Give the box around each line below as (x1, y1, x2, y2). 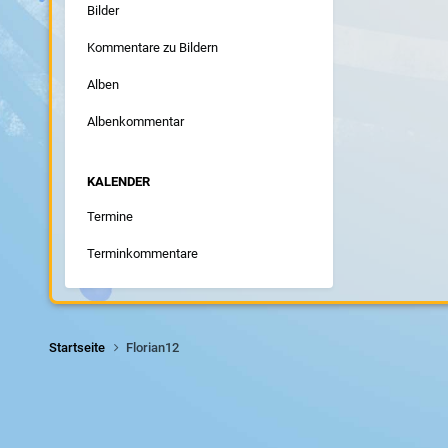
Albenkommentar (86, 113, 184, 129)
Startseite (48, 339, 108, 355)
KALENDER (86, 173, 150, 189)
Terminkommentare (86, 245, 198, 261)
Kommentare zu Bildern (86, 39, 218, 55)
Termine (86, 208, 133, 224)
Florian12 (125, 339, 179, 355)
